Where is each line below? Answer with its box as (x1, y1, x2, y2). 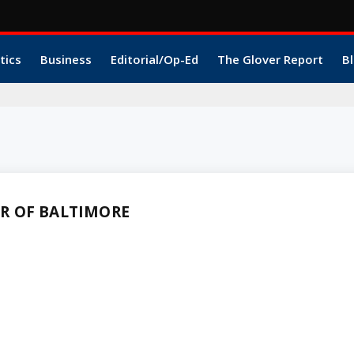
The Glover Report (217, 51, 323, 67)
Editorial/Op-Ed (110, 51, 198, 67)
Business (40, 51, 92, 67)
